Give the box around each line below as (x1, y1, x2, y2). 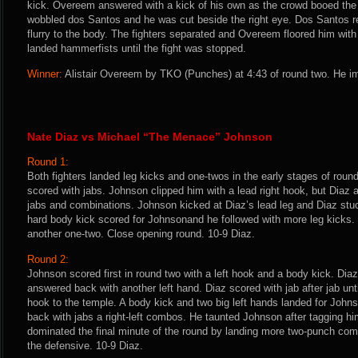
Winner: (27, 68, 62, 80)
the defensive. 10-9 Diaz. (27, 340, 143, 352)
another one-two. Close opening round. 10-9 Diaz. (27, 228, 255, 240)
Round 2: (27, 253, 69, 265)
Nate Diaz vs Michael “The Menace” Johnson (27, 130, 272, 143)
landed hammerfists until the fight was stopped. (27, 42, 246, 54)
